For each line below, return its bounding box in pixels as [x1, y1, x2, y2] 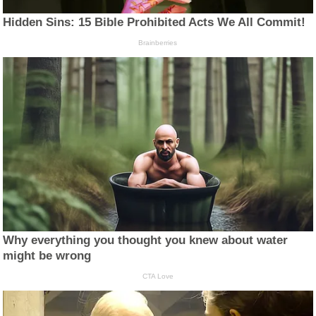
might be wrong [3, 249, 92, 263]
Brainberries [138, 39, 178, 47]
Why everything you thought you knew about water [3, 233, 288, 248]
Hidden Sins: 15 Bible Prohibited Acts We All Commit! [3, 16, 306, 30]
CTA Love [142, 272, 174, 281]
